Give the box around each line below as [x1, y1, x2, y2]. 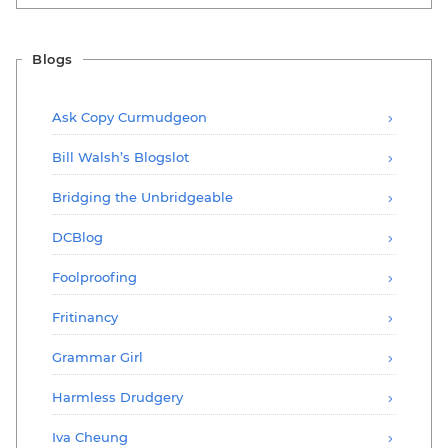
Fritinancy [52, 308, 118, 325]
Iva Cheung [52, 428, 128, 445]
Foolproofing [52, 268, 137, 285]
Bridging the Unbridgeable [52, 188, 233, 205]
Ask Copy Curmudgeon [52, 108, 207, 125]
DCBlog [52, 228, 103, 245]
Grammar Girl [52, 348, 143, 365]
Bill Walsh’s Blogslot [52, 148, 189, 165]
